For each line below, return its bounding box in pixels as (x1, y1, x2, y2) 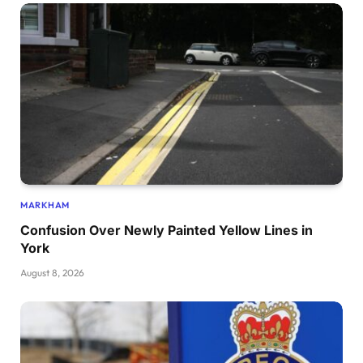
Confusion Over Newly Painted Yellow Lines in (20, 221, 313, 238)
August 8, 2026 (20, 266, 84, 279)
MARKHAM (20, 199, 70, 211)
